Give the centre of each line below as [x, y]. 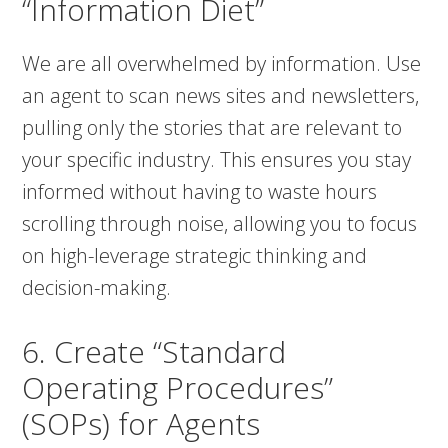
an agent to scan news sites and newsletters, [221, 96]
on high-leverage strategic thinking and [195, 256]
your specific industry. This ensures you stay [217, 160]
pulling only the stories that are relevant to [212, 128]
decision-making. [97, 288]
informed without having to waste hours [200, 192]
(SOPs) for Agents [141, 424]
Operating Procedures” [178, 388]
